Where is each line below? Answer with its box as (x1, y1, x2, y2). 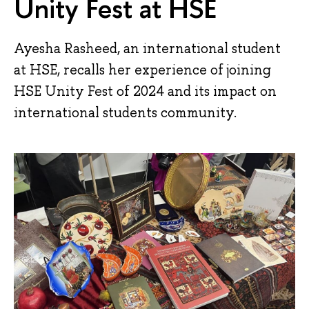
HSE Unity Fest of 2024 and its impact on (14, 81, 277, 100)
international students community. (14, 103, 237, 121)
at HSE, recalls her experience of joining (14, 60, 271, 79)
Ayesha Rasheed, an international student (14, 39, 281, 57)
